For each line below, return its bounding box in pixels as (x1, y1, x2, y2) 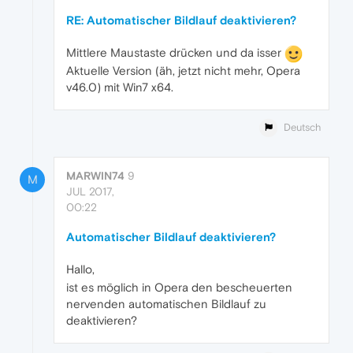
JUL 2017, (66, 184, 114, 198)
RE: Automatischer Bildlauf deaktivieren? (66, 13, 296, 27)
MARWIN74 (66, 169, 124, 182)
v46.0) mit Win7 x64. (66, 80, 173, 94)
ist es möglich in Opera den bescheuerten (66, 280, 292, 294)
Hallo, (66, 262, 95, 276)
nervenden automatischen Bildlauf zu (66, 296, 266, 310)
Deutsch (284, 121, 321, 133)
